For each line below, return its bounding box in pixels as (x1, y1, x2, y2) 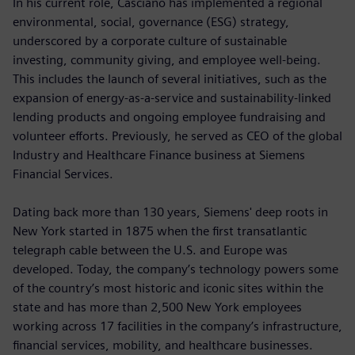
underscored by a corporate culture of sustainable (13, 32, 287, 48)
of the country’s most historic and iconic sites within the (13, 280, 323, 296)
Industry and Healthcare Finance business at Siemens (13, 147, 305, 162)
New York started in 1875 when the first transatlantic (13, 223, 307, 239)
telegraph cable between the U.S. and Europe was (13, 242, 288, 258)
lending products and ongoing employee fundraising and (13, 109, 326, 124)
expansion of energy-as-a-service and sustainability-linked (13, 90, 331, 105)
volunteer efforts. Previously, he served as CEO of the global (13, 128, 342, 143)
